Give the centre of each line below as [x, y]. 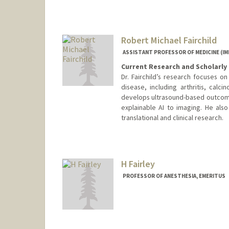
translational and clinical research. [172, 118]
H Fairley [138, 164]
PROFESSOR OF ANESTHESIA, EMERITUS [174, 176]
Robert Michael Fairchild [169, 40]
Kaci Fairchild [199, 7]
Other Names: [145, 7]
